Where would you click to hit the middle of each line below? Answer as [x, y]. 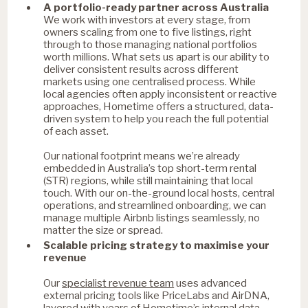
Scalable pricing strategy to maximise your [157, 245]
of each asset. [76, 131]
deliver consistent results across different [141, 69]
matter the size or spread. [103, 230]
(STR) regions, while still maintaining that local [148, 180]
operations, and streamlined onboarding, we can [155, 205]
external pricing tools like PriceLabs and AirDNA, [157, 295]
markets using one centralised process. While [150, 81]
